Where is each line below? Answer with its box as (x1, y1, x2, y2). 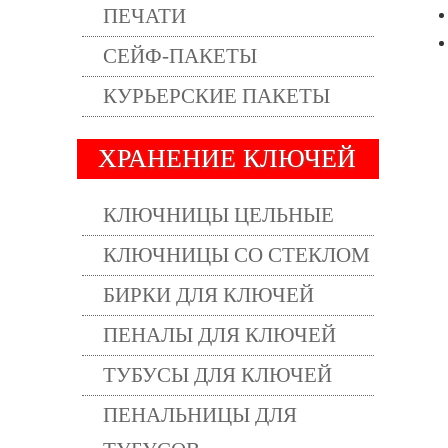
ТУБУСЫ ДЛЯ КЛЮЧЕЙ (103, 363, 332, 387)
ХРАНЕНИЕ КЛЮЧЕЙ (98, 144, 356, 173)
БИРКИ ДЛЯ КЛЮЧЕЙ (103, 283, 314, 307)
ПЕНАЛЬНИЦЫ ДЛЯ (103, 403, 297, 427)
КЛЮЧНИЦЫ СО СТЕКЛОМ (103, 243, 370, 267)
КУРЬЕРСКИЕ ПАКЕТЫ (103, 84, 330, 108)
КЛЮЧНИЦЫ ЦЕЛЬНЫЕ (103, 203, 334, 227)
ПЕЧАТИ (103, 4, 186, 28)
